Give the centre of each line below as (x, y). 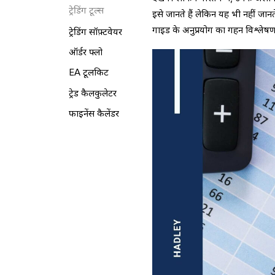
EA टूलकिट (88, 73)
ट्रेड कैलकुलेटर (92, 93)
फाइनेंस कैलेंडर (94, 113)
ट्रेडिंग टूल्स (86, 10)
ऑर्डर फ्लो (85, 52)
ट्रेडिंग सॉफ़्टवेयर (95, 32)
